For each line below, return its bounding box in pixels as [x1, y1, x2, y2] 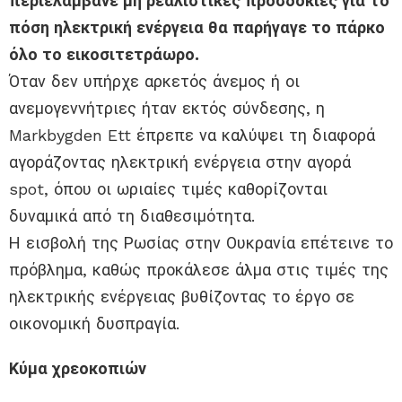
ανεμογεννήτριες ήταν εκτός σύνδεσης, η [9, 99, 325, 118]
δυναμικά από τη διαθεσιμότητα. [9, 206, 255, 226]
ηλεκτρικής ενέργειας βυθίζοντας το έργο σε [9, 287, 354, 307]
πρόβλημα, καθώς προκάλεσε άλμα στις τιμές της [9, 260, 389, 280]
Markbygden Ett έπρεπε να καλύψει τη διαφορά [9, 126, 375, 145]
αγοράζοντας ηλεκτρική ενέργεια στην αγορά [9, 153, 351, 172]
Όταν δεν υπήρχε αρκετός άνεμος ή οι [9, 72, 300, 92]
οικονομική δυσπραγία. [9, 314, 179, 334]
